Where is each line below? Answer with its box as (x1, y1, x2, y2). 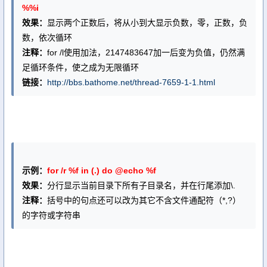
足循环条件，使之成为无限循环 (22, 63, 139, 72)
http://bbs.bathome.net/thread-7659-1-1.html (47, 77, 215, 87)
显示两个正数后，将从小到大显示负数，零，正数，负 (47, 18, 247, 27)
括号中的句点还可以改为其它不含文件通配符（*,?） (47, 195, 241, 205)
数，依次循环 (22, 33, 72, 42)
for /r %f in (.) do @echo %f (47, 166, 156, 175)
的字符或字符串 (22, 210, 80, 220)
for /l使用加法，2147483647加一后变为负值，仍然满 (47, 48, 245, 57)
